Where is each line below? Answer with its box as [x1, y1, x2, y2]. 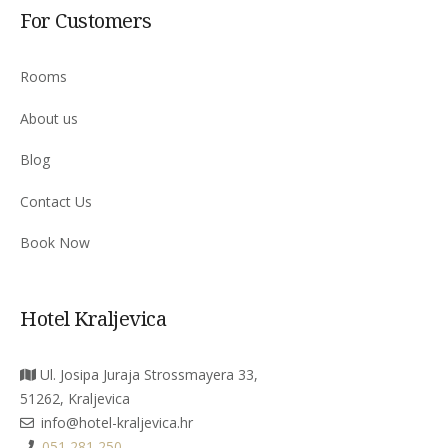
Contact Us [20, 191, 92, 211]
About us [20, 108, 78, 128]
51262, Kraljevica [20, 389, 130, 408]
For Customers [20, 7, 152, 34]
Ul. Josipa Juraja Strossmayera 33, [36, 365, 258, 384]
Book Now [20, 233, 90, 252]
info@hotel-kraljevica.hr [41, 413, 193, 432]
